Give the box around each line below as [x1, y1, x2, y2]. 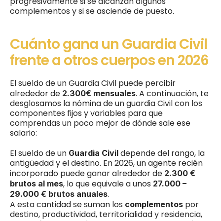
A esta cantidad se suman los [10, 199, 125, 210]
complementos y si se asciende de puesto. [10, 5, 176, 17]
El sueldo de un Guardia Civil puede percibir [10, 77, 176, 89]
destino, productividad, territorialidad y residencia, [10, 209, 202, 220]
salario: [10, 127, 37, 139]
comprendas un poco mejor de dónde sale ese [10, 117, 190, 129]
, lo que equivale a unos [63, 178, 153, 189]
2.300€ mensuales [60, 88, 136, 98]
